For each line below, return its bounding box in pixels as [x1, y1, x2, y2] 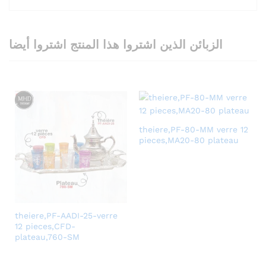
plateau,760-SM [15, 232, 80, 242]
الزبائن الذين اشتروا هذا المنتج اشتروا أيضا [9, 37, 223, 52]
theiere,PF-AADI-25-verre [15, 210, 118, 220]
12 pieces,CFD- [15, 221, 75, 231]
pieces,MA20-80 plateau [139, 135, 239, 145]
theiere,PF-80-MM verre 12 [139, 124, 248, 134]
